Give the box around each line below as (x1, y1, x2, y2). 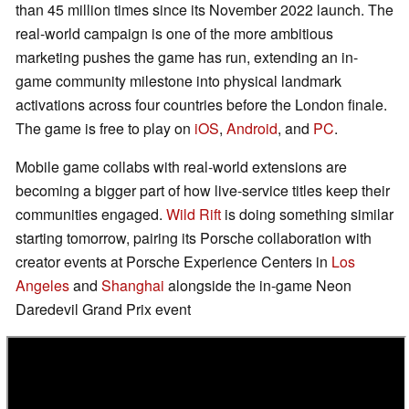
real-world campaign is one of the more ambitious (16, 23, 333, 45)
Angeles (16, 275, 69, 297)
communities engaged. (16, 204, 166, 225)
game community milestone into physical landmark (16, 70, 341, 92)
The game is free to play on (16, 118, 194, 140)
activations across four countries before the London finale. (16, 94, 387, 116)
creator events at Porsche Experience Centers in (16, 251, 331, 273)
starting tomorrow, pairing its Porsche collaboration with (16, 227, 372, 249)
